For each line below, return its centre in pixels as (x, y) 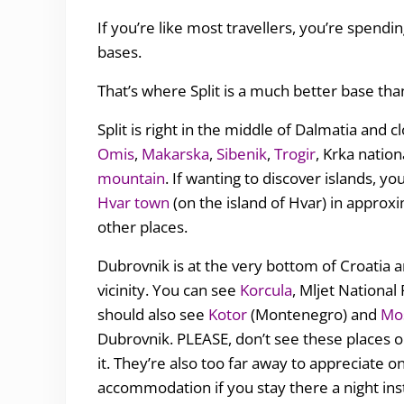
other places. (142, 226)
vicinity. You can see (168, 289)
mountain (131, 178)
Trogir (294, 153)
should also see (152, 314)
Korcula (266, 289)
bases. (119, 51)
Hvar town (133, 202)
